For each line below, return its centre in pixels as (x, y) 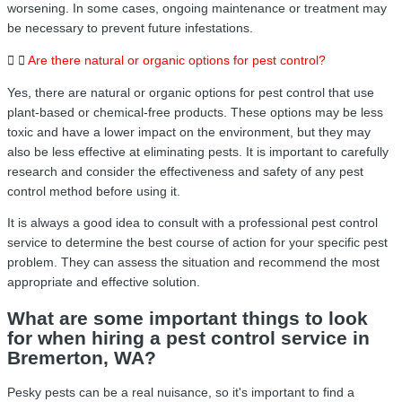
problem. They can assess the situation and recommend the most (193, 263)
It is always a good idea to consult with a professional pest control (192, 223)
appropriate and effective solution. (104, 283)
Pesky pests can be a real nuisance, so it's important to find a (181, 392)
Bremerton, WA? (82, 357)
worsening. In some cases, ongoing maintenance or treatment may (197, 9)
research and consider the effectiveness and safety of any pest (185, 171)
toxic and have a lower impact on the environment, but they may (189, 132)
